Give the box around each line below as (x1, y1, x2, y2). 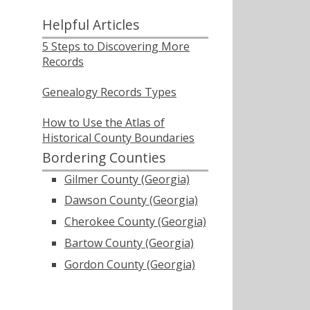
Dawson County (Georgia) (64, 192, 198, 208)
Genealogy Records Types (42, 84, 176, 100)
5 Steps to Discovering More (42, 38, 190, 54)
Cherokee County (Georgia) (64, 214, 206, 230)
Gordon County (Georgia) (64, 256, 195, 272)
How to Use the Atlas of (42, 114, 165, 130)
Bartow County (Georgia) (64, 235, 194, 251)
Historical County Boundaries (42, 129, 194, 145)
